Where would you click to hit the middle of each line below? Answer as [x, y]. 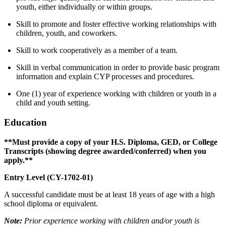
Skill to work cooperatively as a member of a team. [97, 50]
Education [25, 122]
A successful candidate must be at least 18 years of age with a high [109, 194]
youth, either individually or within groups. [84, 7]
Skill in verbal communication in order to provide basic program [118, 68]
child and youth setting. [53, 103]
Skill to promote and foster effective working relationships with [116, 24]
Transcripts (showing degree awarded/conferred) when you [105, 151]
